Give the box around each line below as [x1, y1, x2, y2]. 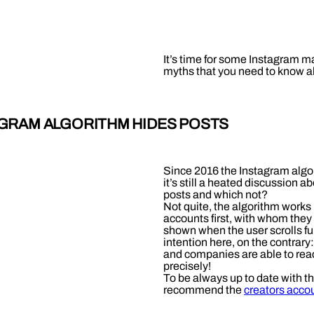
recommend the [163, 283, 242, 296]
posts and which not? [163, 188, 268, 200]
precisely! [163, 259, 211, 272]
